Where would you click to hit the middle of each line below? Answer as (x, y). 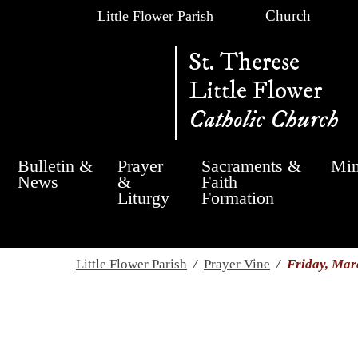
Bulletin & (56, 166)
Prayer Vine (237, 264)
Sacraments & (252, 166)
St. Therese (244, 62)
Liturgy (144, 198)
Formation (238, 198)
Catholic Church (264, 120)
